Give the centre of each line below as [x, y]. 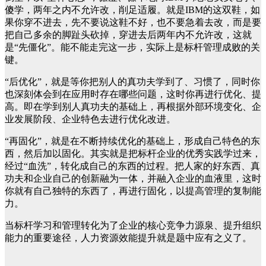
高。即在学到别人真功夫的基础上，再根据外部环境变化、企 [133, 107]
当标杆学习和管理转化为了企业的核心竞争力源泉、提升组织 [133, 225]
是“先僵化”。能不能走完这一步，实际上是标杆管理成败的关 [132, 47]
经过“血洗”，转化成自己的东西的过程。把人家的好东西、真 [132, 166]
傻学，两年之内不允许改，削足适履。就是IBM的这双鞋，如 [132, 10]
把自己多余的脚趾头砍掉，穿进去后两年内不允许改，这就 [128, 35]
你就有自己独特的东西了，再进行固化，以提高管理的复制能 [133, 191]
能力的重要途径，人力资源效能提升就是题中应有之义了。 [128, 238]
